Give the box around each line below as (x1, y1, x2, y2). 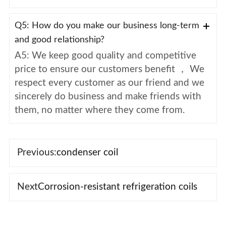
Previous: (17, 147, 56, 157)
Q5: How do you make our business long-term (14, 21, 199, 30)
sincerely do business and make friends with (14, 91, 201, 101)
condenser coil (56, 147, 118, 157)
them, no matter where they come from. (14, 105, 185, 115)
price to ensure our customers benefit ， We (14, 64, 204, 74)
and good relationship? (14, 35, 104, 44)
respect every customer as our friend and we (14, 78, 204, 88)
